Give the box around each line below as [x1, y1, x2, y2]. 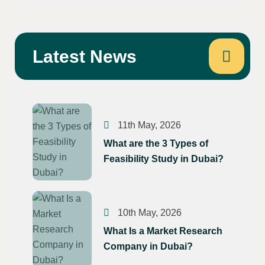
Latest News [33, 46, 137, 66]
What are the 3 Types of [104, 138, 208, 148]
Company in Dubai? [104, 241, 193, 251]
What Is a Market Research [104, 225, 222, 236]
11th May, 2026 [115, 119, 181, 130]
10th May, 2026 [115, 207, 182, 218]
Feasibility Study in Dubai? [104, 153, 224, 164]
